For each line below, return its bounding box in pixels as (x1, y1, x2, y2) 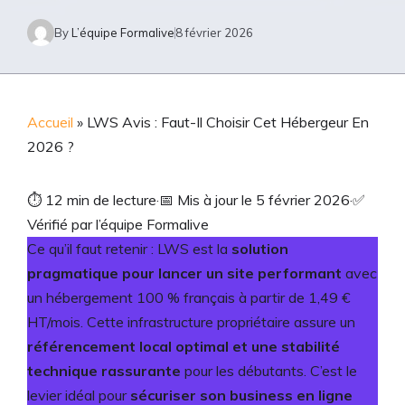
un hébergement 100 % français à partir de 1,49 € (27, 288, 351, 306)
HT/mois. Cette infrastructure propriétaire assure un (27, 313, 355, 331)
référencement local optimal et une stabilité (27, 337, 340, 355)
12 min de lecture (42, 191, 156, 209)
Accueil (27, 113, 73, 131)
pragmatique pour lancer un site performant (27, 264, 342, 282)
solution (231, 240, 288, 258)
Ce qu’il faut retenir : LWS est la (27, 240, 231, 258)
